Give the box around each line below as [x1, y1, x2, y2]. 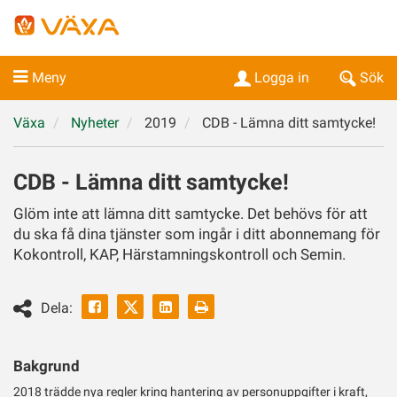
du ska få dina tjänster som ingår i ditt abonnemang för [13, 225, 380, 243]
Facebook [100, 298, 161, 315]
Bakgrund [13, 357, 80, 375]
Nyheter [71, 114, 119, 131]
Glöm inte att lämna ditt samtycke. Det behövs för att [13, 205, 368, 222]
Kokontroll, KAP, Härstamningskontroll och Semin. [13, 245, 346, 263]
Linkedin [171, 298, 224, 315]
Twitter [129, 326, 173, 343]
